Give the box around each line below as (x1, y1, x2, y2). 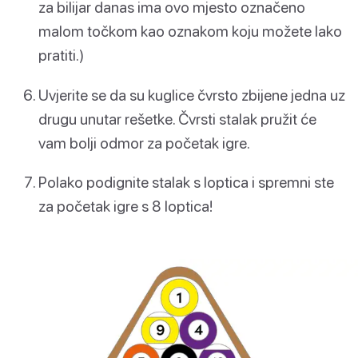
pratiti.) (38, 46, 84, 65)
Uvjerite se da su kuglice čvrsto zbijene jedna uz (38, 85, 345, 104)
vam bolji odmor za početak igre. (38, 133, 250, 152)
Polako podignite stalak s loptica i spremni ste (38, 172, 334, 191)
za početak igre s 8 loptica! (38, 196, 213, 215)
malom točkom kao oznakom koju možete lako (38, 22, 342, 41)
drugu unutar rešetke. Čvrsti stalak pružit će (38, 109, 316, 128)
